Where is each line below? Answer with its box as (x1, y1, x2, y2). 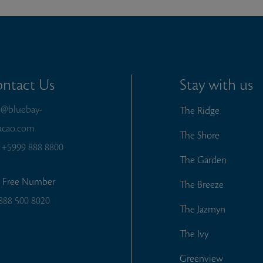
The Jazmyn (180, 204, 226, 215)
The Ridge (180, 105, 220, 116)
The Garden (180, 154, 227, 166)
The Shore (180, 130, 220, 141)
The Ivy (180, 228, 209, 240)
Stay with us (180, 76, 254, 93)
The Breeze (180, 179, 224, 190)
